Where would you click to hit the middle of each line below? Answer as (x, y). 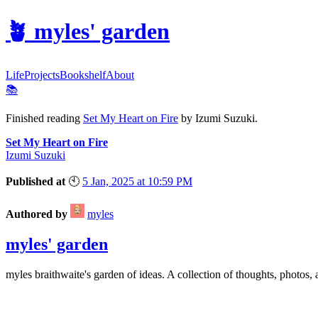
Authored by (38, 214)
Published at (37, 181)
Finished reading (44, 118)
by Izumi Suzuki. (218, 118)
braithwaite (60, 274)
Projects (42, 75)
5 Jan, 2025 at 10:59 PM (137, 181)
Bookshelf (83, 75)
